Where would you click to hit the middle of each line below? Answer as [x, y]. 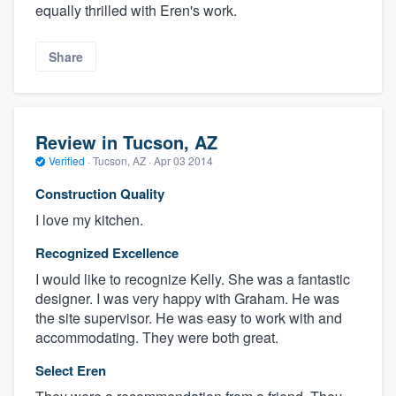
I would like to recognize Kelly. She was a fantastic [193, 279]
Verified [67, 160]
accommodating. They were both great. [157, 338]
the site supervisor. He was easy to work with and [189, 318]
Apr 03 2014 [183, 160]
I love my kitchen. [89, 220]
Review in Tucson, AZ [126, 141]
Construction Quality [100, 194]
